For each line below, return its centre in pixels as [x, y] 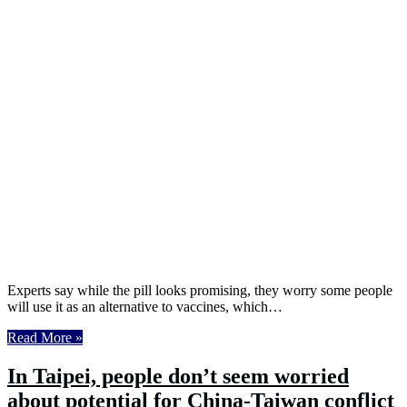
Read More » [45, 337]
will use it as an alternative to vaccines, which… [145, 306]
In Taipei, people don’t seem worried [178, 376]
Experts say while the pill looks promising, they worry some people [200, 290]
